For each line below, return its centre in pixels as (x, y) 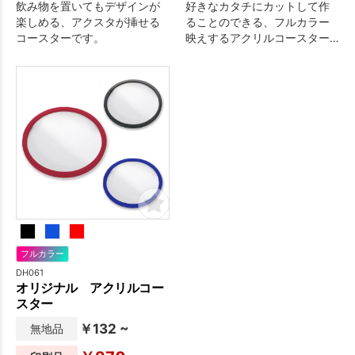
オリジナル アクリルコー (90, 287)
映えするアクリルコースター (258, 37)
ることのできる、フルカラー (258, 21)
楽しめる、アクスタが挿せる (88, 21)
